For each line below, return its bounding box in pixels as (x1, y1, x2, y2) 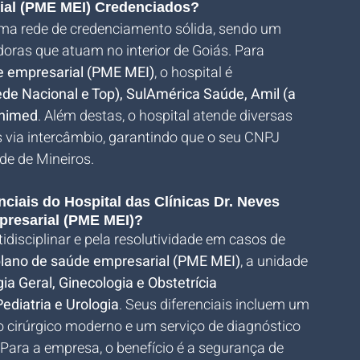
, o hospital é (154, 62, 235, 84)
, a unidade (240, 251, 311, 272)
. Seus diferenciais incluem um (119, 294, 313, 316)
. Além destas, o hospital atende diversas (38, 105, 296, 127)
